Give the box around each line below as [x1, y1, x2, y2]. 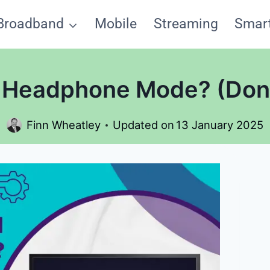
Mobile [95, 16, 137, 32]
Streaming [153, 16, 218, 32]
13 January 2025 [176, 118, 264, 132]
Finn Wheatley [26, 118, 101, 132]
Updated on [112, 118, 174, 132]
